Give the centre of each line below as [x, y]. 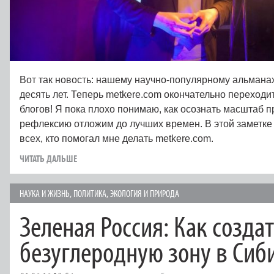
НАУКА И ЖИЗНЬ [45, 193]
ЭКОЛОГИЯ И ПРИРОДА [145, 193]
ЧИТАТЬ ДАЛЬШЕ [48, 158]
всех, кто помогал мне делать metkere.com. [117, 138]
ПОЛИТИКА [90, 193]
